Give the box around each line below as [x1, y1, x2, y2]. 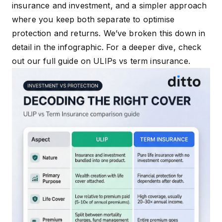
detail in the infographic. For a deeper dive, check [12, 42, 202, 53]
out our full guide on [12, 56, 94, 66]
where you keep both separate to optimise [12, 14, 174, 25]
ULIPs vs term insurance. [93, 56, 190, 66]
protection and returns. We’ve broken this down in [12, 28, 206, 39]
